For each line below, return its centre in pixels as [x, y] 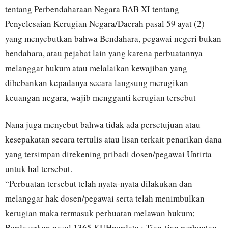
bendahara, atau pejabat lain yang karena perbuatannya [105, 53]
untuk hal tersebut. [39, 169]
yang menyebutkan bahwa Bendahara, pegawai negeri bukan [113, 39]
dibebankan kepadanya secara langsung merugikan [97, 83]
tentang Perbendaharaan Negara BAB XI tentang [92, 9]
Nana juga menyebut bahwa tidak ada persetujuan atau [103, 125]
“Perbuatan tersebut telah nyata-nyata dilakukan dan [99, 184]
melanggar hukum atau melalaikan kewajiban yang [96, 68]
